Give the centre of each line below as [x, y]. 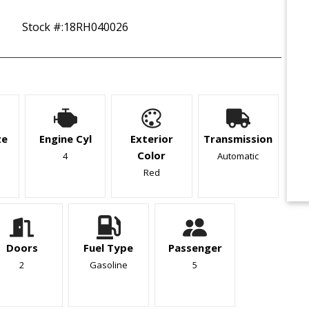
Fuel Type [109, 247]
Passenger [195, 247]
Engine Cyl [65, 138]
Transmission [238, 138]
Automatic [238, 156]
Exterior [151, 138]
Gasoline [108, 265]
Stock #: [43, 27]
